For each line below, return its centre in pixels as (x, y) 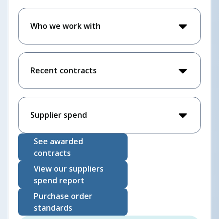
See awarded (58, 141)
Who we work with (66, 26)
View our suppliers (69, 169)
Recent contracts (64, 70)
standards (53, 208)
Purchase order (63, 196)
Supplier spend (59, 115)
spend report (59, 180)
